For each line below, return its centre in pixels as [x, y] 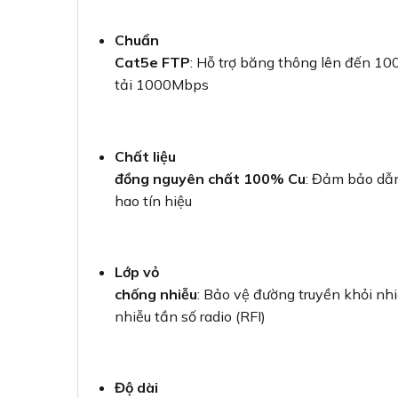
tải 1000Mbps [161, 85]
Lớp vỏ [136, 271]
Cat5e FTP [152, 63]
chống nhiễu [155, 294]
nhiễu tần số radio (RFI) [190, 316]
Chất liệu [145, 156]
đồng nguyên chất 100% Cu [210, 178]
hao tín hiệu [153, 200]
